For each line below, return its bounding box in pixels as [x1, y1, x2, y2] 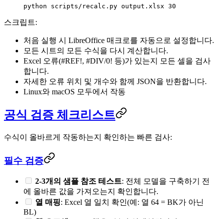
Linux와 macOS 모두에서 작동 [23, 88, 126, 96]
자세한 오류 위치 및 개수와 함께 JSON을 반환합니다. [23, 77, 207, 86]
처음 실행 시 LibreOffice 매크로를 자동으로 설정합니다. [23, 36, 214, 44]
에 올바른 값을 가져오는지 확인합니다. [23, 187, 158, 196]
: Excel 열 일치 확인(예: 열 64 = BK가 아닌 [61, 198, 204, 207]
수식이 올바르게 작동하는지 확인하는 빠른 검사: [4, 132, 172, 141]
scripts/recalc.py [47, 2, 117, 10]
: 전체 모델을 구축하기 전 [122, 177, 210, 186]
